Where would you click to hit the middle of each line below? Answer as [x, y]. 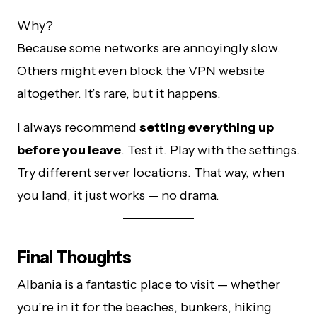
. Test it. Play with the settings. [211, 150]
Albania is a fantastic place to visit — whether [149, 285]
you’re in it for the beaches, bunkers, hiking [144, 307]
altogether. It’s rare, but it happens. [119, 94]
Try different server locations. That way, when [151, 173]
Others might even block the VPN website [141, 71]
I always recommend [78, 128]
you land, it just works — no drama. [118, 196]
